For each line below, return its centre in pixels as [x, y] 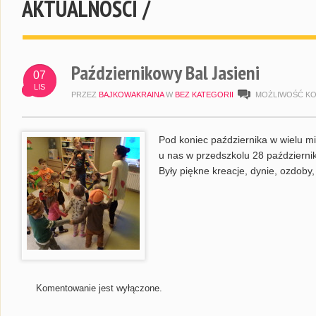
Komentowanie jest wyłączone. [99, 288]
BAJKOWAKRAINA [131, 95]
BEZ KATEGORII [204, 95]
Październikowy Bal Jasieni [165, 72]
